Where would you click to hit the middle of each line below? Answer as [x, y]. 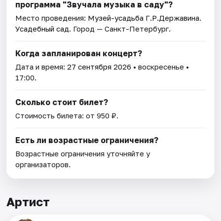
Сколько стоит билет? [62, 102]
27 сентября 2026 [99, 67]
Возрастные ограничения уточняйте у [83, 154]
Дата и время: [41, 67]
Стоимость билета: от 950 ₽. [67, 116]
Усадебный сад [42, 29]
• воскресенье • [160, 67]
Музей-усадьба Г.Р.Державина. [145, 18]
